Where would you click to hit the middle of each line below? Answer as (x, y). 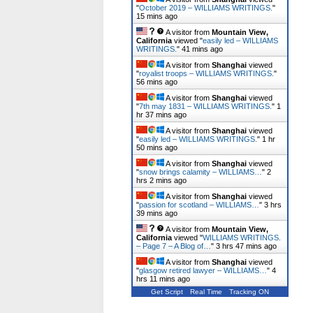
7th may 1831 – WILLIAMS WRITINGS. (205, 106)
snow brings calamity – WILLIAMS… (201, 172)
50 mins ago (157, 147)
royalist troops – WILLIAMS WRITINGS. (206, 73)
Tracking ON (249, 292)
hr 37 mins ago (161, 115)
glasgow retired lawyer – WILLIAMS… (203, 270)
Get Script (167, 292)
